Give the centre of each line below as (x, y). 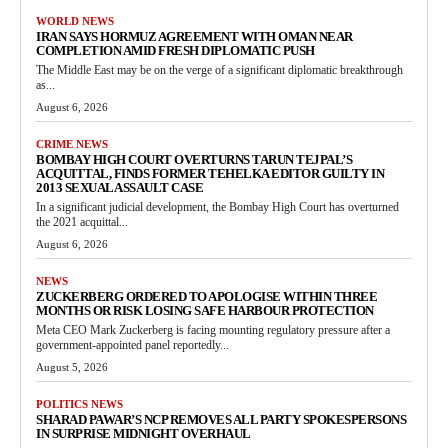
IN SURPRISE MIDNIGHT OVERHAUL (143, 434)
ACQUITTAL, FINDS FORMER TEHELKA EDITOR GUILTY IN (210, 174)
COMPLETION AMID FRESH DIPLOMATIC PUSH (175, 51)
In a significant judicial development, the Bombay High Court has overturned (217, 207)
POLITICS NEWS (79, 404)
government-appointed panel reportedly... (132, 345)
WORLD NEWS (75, 21)
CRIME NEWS (72, 144)
